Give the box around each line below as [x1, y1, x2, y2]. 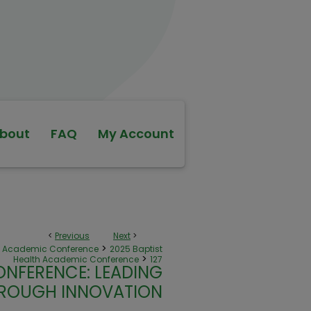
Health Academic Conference [13, 253, 139, 265]
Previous [55, 230, 90, 242]
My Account [98, 125, 174, 142]
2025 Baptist [110, 243, 162, 255]
